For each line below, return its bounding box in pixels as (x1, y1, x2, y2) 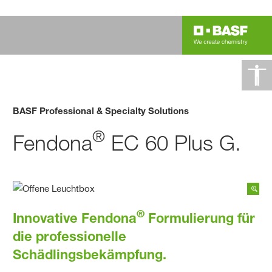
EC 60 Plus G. (105, 129, 242, 156)
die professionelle (13, 228, 127, 244)
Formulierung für (144, 209, 256, 226)
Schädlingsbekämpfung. (13, 246, 167, 262)
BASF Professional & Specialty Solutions (13, 104, 189, 116)
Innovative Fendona (13, 209, 137, 226)
